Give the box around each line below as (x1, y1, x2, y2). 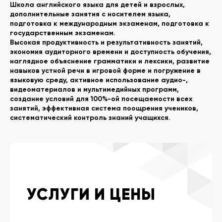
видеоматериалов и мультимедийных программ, (10, 85, 179, 94)
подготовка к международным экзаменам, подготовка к (10, 19, 209, 28)
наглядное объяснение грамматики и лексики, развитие (10, 57, 210, 66)
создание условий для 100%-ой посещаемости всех (10, 95, 192, 104)
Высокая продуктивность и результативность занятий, (10, 38, 203, 47)
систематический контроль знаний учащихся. (10, 113, 170, 122)
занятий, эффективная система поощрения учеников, (10, 104, 198, 113)
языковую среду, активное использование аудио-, (10, 76, 188, 85)
